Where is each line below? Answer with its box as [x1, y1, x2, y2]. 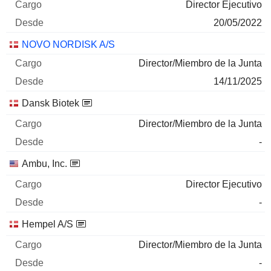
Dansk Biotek [22, 98, 79, 109]
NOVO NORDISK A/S [22, 39, 115, 50]
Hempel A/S [22, 219, 73, 230]
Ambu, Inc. [22, 158, 67, 169]
